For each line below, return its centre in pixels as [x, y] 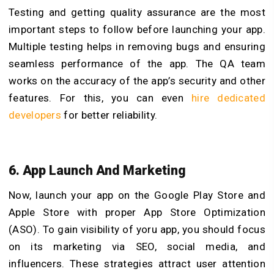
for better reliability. [111, 115]
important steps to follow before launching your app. [137, 30]
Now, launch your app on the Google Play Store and [137, 195]
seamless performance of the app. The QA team [137, 64]
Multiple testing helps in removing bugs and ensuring [137, 47]
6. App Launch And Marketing [99, 170]
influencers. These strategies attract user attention [137, 263]
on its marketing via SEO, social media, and [137, 246]
